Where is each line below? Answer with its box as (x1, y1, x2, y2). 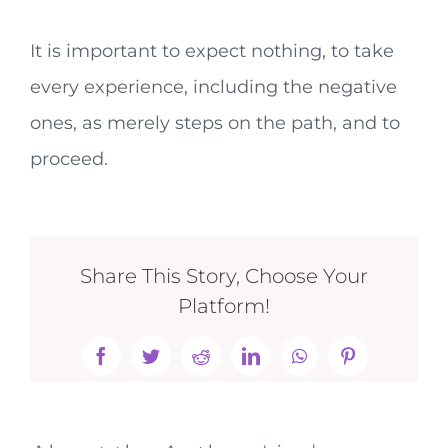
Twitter (149, 354, 201, 373)
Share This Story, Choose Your (80, 263, 368, 288)
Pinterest (346, 354, 409, 373)
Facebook (99, 354, 169, 373)
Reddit (199, 354, 247, 373)
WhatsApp (297, 354, 375, 373)
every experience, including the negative (30, 76, 397, 98)
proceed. (30, 148, 108, 170)
